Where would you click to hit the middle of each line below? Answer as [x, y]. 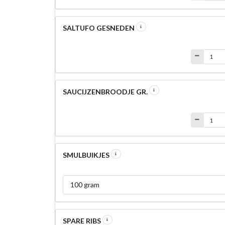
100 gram [85, 185]
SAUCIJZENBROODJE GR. [106, 91]
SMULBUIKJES [87, 155]
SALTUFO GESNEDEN [99, 28]
